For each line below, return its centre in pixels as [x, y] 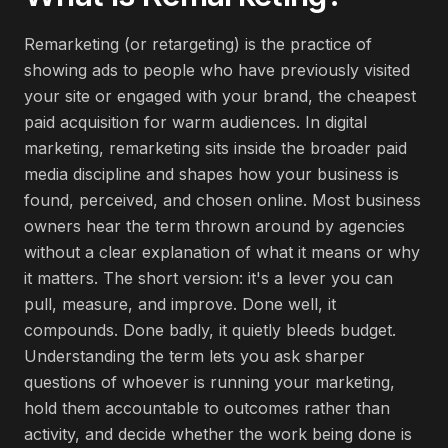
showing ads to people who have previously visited [217, 70]
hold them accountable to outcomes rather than [207, 408]
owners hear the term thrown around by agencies [214, 226]
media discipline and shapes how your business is [211, 174]
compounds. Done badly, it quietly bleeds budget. [210, 330]
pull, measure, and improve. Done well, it [180, 304]
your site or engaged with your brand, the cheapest [220, 96]
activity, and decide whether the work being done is [218, 434]
